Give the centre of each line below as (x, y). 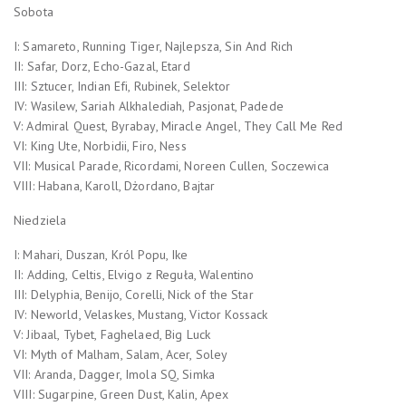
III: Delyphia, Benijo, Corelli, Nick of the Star (134, 294)
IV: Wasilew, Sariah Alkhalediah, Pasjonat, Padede (149, 106)
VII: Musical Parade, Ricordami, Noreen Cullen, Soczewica (171, 165)
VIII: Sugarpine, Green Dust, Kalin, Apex (121, 394)
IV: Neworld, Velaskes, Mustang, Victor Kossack (141, 314)
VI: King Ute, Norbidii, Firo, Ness (100, 145)
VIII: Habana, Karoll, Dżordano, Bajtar (115, 185)
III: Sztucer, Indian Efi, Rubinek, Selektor (122, 86)
